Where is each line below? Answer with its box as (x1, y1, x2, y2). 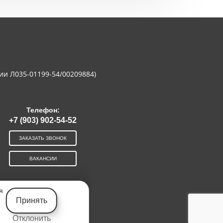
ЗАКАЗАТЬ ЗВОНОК (19, 135, 67, 141)
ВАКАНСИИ (29, 155, 57, 161)
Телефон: (26, 106, 60, 114)
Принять (15, 196, 47, 205)
